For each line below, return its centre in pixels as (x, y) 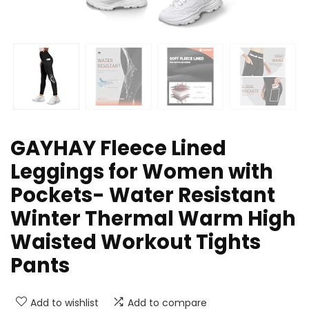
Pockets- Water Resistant (143, 196)
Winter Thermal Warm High (153, 219)
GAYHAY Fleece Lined (118, 149)
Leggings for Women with (142, 172)
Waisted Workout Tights (136, 242)
